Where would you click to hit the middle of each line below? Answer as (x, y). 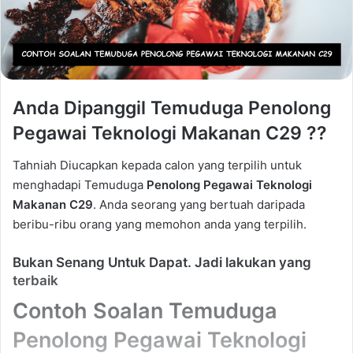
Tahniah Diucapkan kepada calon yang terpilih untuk (157, 165)
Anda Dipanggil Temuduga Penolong (172, 108)
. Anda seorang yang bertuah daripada (199, 204)
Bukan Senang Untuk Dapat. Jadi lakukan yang (162, 262)
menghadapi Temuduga (80, 184)
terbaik (35, 280)
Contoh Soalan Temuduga (145, 311)
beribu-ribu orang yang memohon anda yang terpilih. (160, 224)
